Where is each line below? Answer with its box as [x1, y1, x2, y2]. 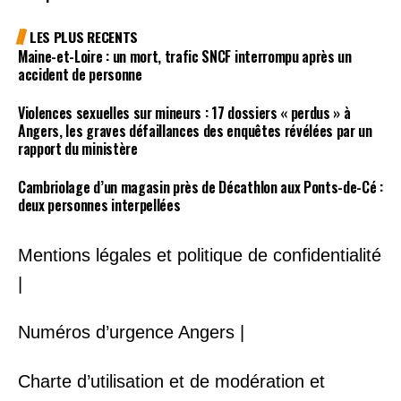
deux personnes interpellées [18, 193, 181, 216]
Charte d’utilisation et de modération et [18, 371, 325, 391]
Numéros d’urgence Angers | [18, 322, 244, 342]
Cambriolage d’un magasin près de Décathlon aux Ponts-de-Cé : [18, 175, 383, 198]
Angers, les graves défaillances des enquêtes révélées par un [18, 120, 372, 142]
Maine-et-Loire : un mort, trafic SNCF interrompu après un [18, 46, 352, 68]
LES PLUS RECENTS [30, 26, 138, 48]
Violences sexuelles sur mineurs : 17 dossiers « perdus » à [18, 102, 351, 124]
